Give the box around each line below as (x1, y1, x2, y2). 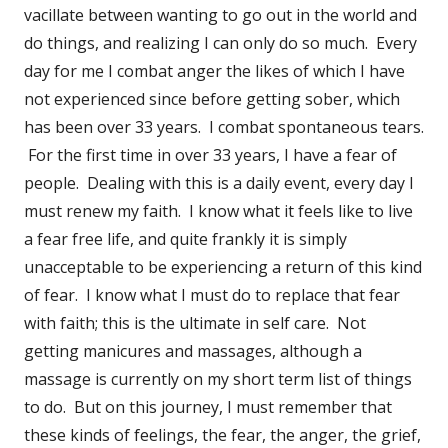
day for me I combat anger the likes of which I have (24, 59, 405, 82)
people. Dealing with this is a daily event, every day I (24, 171, 414, 194)
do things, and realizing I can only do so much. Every (24, 31, 417, 54)
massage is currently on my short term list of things (24, 367, 412, 390)
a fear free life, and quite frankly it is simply (24, 227, 347, 250)
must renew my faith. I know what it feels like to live (24, 199, 413, 222)
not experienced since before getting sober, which (24, 87, 400, 110)
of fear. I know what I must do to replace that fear (24, 283, 400, 306)
